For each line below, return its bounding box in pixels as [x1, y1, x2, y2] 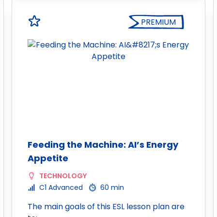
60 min [100, 183, 124, 192]
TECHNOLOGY [39, 171, 87, 181]
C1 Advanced [39, 183, 83, 192]
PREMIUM [141, 16, 176, 28]
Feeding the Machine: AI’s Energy [28, 139, 178, 151]
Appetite [28, 152, 68, 164]
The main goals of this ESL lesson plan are [28, 201, 185, 212]
